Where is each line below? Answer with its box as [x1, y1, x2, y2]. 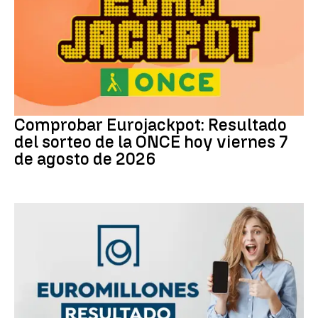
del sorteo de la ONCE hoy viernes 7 [14, 131, 288, 153]
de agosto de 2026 [14, 148, 156, 170]
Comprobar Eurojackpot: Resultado [14, 114, 287, 136]
